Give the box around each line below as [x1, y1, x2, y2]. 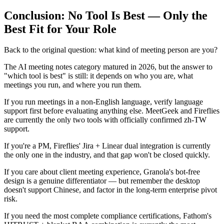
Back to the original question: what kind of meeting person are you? [4, 45, 217, 54]
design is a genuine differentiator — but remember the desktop [4, 176, 200, 185]
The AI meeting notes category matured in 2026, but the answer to [4, 62, 212, 71]
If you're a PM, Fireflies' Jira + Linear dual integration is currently [4, 141, 210, 150]
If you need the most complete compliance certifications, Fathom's [4, 211, 211, 220]
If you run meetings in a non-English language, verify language [4, 97, 203, 106]
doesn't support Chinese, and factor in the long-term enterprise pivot [4, 185, 217, 194]
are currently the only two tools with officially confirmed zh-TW [4, 115, 206, 124]
